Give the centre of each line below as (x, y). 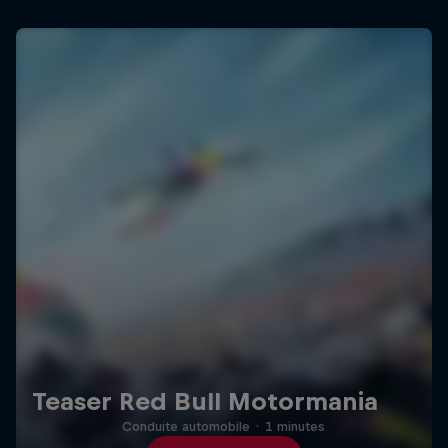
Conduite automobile (186, 427)
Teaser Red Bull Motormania (205, 401)
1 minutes (295, 427)
